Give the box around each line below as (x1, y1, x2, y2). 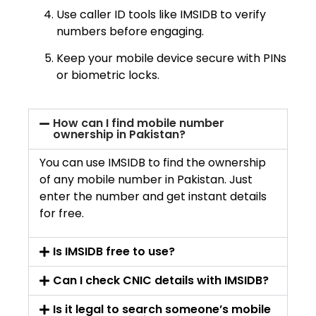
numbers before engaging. (56, 23, 204, 39)
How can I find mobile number (53, 114, 225, 131)
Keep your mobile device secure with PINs (56, 50, 286, 67)
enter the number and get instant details (39, 188, 267, 205)
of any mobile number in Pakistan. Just (39, 171, 253, 188)
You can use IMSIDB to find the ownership (39, 154, 266, 171)
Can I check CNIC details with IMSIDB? (53, 272, 269, 289)
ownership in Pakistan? (53, 126, 186, 142)
